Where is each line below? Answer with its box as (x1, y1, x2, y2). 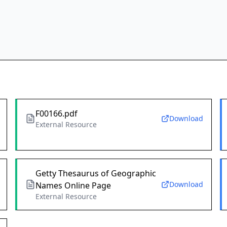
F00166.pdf (35, 108, 78, 120)
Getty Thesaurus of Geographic (35, 168, 156, 179)
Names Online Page (35, 180, 111, 192)
